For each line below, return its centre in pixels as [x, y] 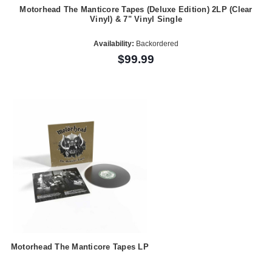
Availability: [114, 43]
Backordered [156, 43]
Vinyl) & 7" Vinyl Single [136, 19]
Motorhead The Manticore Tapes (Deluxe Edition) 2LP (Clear [136, 10]
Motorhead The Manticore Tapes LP [80, 247]
